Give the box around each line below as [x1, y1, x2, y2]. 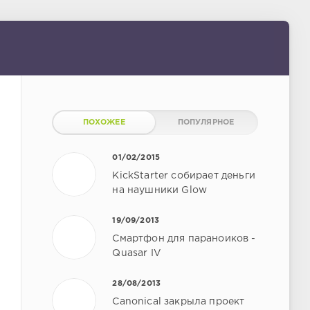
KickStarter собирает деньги [112, 171, 255, 180]
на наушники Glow [112, 185, 208, 194]
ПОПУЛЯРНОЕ [177, 119, 235, 127]
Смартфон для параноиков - [112, 234, 256, 243]
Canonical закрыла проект [112, 297, 245, 306]
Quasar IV [112, 248, 161, 257]
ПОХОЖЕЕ [82, 119, 125, 127]
